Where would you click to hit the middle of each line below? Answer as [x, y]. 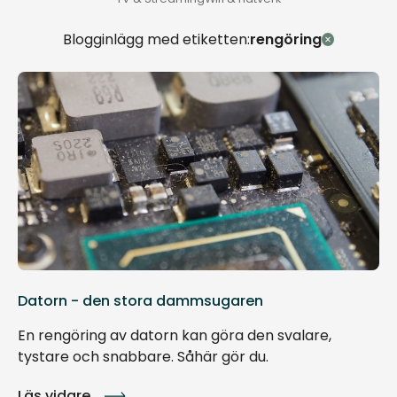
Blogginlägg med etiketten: [156, 39]
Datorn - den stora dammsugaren [140, 301]
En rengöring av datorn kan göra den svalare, [175, 335]
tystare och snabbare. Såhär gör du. [143, 357]
